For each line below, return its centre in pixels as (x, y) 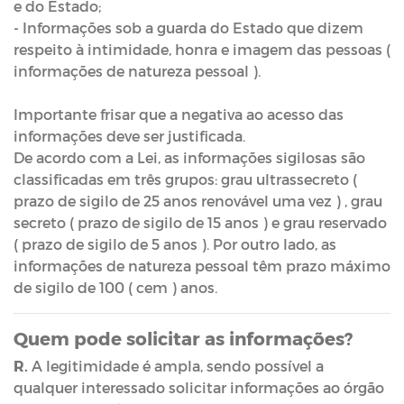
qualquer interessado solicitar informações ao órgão (199, 387)
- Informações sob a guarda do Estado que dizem (188, 28)
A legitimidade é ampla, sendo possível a (176, 366)
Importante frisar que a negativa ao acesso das (179, 114)
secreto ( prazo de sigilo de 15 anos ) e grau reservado (200, 222)
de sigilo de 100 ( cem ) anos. (117, 287)
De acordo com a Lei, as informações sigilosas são (189, 157)
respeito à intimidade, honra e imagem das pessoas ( (202, 49)
